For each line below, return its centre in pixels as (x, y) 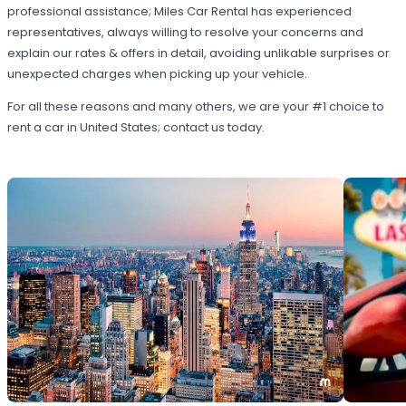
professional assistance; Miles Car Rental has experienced (180, 12)
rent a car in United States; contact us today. (136, 128)
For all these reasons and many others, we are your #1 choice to (196, 107)
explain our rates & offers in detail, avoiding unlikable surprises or (199, 53)
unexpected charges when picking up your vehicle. (158, 74)
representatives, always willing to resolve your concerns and (186, 33)
